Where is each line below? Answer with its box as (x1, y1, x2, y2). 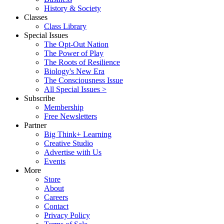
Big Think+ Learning (44, 129, 111, 138)
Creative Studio (44, 138, 93, 147)
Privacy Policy (44, 210, 90, 219)
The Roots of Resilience (44, 57, 120, 66)
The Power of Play (44, 48, 103, 57)
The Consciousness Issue (44, 75, 123, 84)
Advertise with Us (44, 147, 101, 156)
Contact (44, 201, 68, 210)
